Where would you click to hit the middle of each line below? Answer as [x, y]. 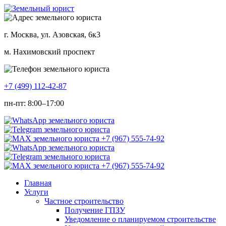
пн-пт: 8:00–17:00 [34, 103]
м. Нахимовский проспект [49, 52]
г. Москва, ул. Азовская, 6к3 [52, 35]
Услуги [36, 192]
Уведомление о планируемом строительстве [140, 219]
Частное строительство [84, 201]
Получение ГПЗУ [95, 210]
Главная [38, 183]
